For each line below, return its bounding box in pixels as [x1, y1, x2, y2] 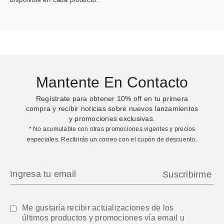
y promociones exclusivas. [68, 114, 155, 123]
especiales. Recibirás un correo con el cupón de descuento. [27, 136, 197, 143]
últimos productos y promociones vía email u [22, 213, 184, 222]
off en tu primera [131, 94, 188, 103]
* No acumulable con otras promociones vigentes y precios [28, 125, 195, 132]
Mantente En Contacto [35, 73, 188, 90]
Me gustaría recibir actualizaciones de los [22, 203, 174, 212]
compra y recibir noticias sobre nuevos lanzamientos [25, 104, 198, 113]
